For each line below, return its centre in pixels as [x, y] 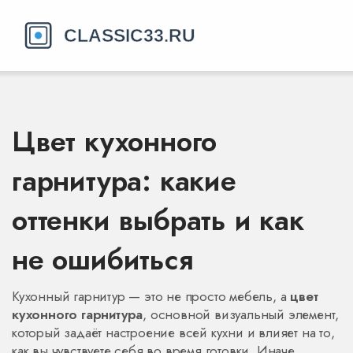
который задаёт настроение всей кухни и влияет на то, [173, 333]
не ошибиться [102, 260]
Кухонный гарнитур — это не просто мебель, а [151, 296]
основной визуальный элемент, [245, 314]
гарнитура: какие [124, 181]
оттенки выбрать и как [158, 220]
